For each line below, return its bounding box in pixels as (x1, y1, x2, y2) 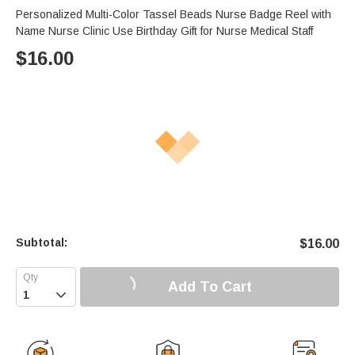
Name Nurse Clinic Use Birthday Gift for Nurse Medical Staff (16, 25, 313, 38)
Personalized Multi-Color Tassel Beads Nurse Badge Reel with (16, 8, 331, 21)
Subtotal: (16, 236, 67, 250)
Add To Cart (167, 278, 252, 295)
